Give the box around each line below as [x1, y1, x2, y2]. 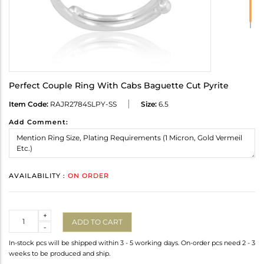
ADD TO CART [72, 217, 123, 226]
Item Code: [9, 100, 48, 109]
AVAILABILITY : [9, 171, 68, 180]
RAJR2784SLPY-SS [48, 100, 117, 109]
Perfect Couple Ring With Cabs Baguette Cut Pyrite [9, 80, 229, 91]
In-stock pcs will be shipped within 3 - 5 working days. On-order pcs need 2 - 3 [9, 239, 255, 247]
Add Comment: [9, 118, 68, 127]
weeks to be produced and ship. [9, 249, 110, 258]
